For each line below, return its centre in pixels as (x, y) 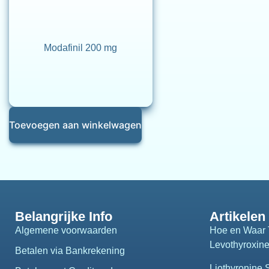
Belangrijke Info (64, 216)
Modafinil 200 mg (81, 48)
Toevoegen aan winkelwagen (75, 125)
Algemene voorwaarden (66, 230)
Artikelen (237, 216)
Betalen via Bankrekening (70, 251)
